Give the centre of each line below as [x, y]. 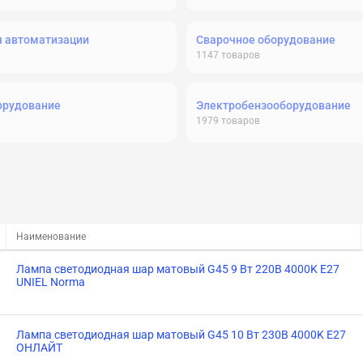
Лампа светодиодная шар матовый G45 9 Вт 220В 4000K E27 [178, 269]
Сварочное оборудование [266, 40]
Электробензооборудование [273, 105]
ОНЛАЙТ [39, 348]
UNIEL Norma [51, 282]
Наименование [51, 237]
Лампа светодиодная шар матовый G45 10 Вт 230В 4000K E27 [181, 335]
